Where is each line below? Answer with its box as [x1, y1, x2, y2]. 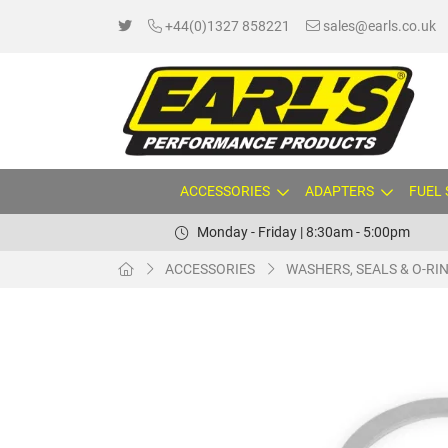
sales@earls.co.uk [320, 18, 436, 34]
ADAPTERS [304, 183, 374, 199]
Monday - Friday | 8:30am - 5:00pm [196, 224, 410, 240]
